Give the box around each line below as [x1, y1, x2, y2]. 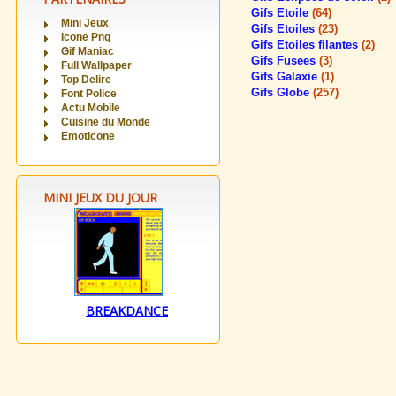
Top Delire [61, 73, 111, 86]
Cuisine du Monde [61, 116, 150, 128]
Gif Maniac [61, 45, 114, 57]
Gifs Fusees [251, 54, 319, 67]
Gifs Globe [251, 86, 313, 99]
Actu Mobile [61, 102, 120, 114]
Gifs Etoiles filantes [251, 38, 362, 51]
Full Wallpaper [61, 59, 132, 72]
